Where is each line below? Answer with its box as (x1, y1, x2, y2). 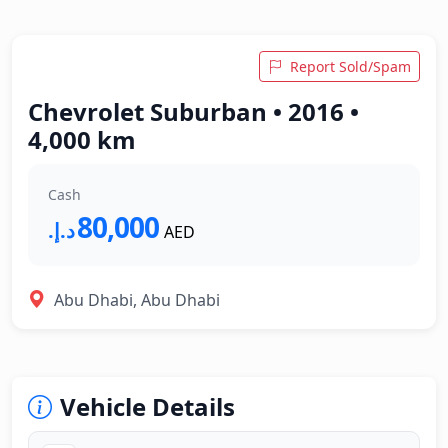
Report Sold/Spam (290, 57, 411, 76)
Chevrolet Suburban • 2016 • (28, 95, 359, 128)
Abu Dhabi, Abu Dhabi (54, 288, 220, 311)
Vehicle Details (60, 390, 235, 423)
